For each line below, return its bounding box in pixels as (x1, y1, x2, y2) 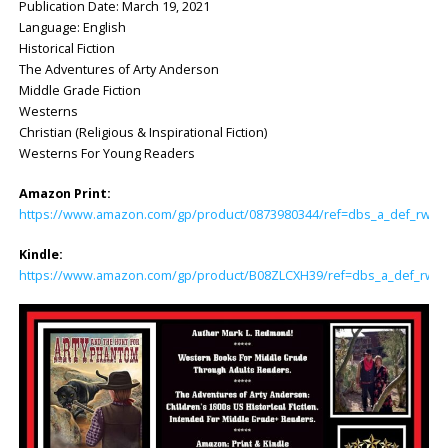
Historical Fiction (18, 39, 115, 57)
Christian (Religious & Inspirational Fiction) (18, 123, 267, 141)
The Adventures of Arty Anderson (18, 60, 219, 78)
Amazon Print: (18, 184, 111, 202)
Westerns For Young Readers (18, 144, 195, 162)
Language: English (18, 18, 126, 36)
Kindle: (18, 245, 63, 263)
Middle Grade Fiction (18, 81, 141, 99)
